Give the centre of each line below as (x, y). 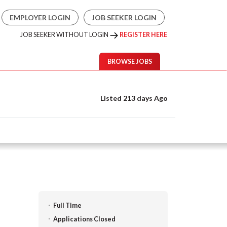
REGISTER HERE (143, 35)
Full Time (67, 205)
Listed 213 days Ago (133, 98)
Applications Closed (84, 219)
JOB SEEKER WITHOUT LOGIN (65, 35)
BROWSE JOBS (130, 62)
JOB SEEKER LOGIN (124, 17)
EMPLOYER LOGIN (40, 17)
